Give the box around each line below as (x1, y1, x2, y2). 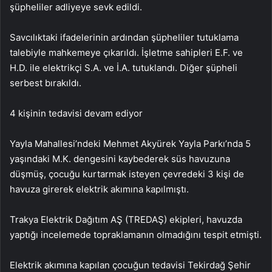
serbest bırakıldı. (10, 76, 81, 89)
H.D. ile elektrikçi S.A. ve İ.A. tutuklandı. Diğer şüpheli (10, 61, 237, 73)
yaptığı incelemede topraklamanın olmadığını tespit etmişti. (10, 228, 262, 240)
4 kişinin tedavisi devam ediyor (10, 107, 143, 119)
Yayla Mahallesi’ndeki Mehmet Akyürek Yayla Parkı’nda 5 (10, 137, 251, 149)
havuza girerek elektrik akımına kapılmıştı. (10, 183, 189, 195)
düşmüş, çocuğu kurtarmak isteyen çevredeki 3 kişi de (10, 168, 244, 180)
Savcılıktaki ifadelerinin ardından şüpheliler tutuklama (10, 31, 239, 43)
